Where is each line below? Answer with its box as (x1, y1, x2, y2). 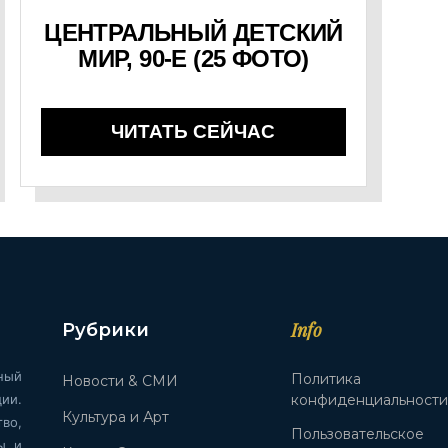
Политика (291, 369, 362, 388)
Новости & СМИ (62, 371, 179, 390)
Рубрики (62, 318, 150, 341)
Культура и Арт (62, 407, 170, 426)
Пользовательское (291, 424, 425, 443)
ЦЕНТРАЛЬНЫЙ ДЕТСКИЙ (44, 18, 343, 46)
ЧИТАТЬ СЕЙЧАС (111, 120, 276, 142)
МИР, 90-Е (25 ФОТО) (78, 44, 309, 72)
